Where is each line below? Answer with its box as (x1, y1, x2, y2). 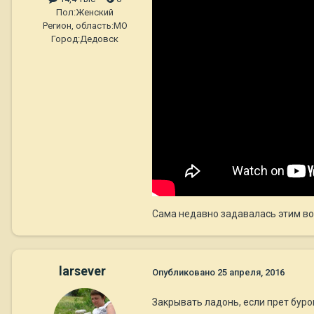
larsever (58, 263, 106, 278)
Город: (51, 34, 80, 45)
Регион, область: (42, 20, 114, 32)
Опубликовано (152, 266, 217, 278)
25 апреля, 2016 (217, 266, 285, 278)
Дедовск (80, 34, 118, 45)
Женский (76, 7, 114, 18)
